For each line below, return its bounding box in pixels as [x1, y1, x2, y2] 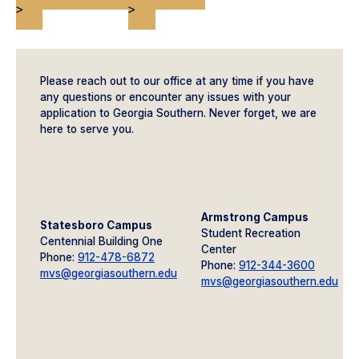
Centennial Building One [40, 234, 163, 248]
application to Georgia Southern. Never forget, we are [40, 106, 317, 119]
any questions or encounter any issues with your [40, 90, 291, 103]
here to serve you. [40, 122, 134, 135]
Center [201, 242, 236, 256]
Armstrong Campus [201, 210, 309, 224]
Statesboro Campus [40, 218, 152, 232]
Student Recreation [201, 226, 301, 240]
